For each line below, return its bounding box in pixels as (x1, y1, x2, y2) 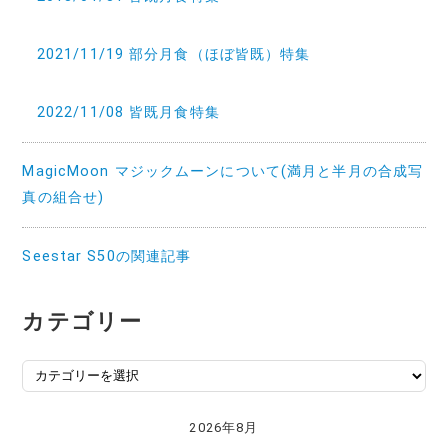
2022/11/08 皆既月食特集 (36, 103, 220, 121)
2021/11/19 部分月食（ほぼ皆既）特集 (36, 45, 311, 63)
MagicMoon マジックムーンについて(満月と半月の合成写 (22, 162, 424, 180)
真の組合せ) (22, 188, 105, 206)
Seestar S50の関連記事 (22, 247, 192, 265)
